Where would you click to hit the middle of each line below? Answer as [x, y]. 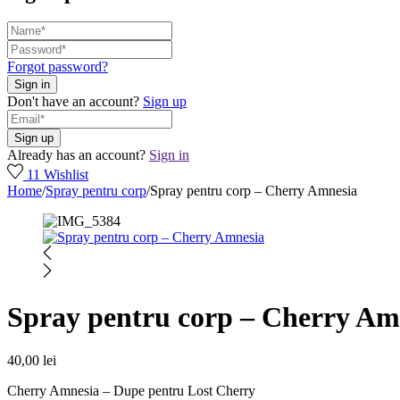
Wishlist [66, 175]
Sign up [165, 102]
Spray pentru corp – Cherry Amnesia [254, 191]
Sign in [169, 155]
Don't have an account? [73, 102]
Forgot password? [58, 67]
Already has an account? [76, 155]
